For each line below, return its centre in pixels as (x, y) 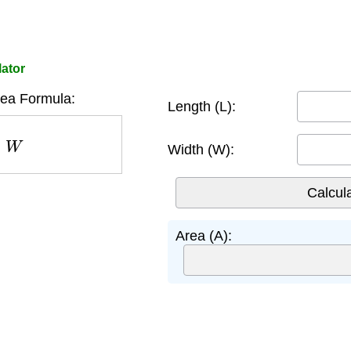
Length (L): (202, 106)
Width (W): (201, 149)
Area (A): (204, 236)
